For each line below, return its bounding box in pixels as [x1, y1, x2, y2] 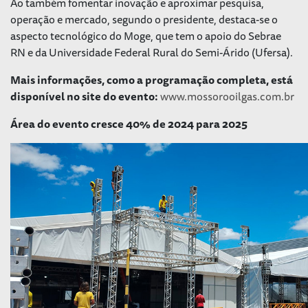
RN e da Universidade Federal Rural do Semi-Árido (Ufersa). [10, 43, 293, 61]
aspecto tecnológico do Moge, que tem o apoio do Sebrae [10, 26, 281, 45]
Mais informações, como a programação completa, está [10, 70, 293, 89]
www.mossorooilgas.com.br [160, 87, 294, 105]
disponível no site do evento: [10, 87, 160, 105]
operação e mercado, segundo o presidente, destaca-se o [10, 10, 278, 28]
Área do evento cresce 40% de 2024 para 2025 [10, 114, 247, 133]
